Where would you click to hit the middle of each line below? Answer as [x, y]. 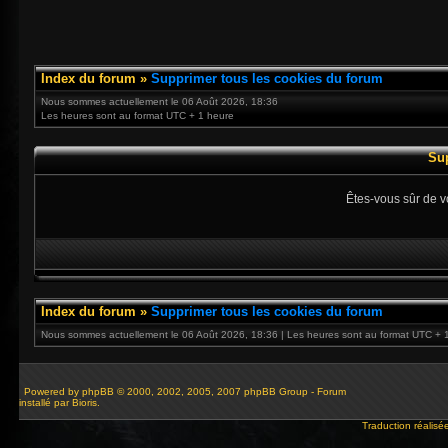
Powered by [51, 391]
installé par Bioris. [59, 402]
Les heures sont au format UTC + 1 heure [137, 115]
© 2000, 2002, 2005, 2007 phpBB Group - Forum [230, 391]
